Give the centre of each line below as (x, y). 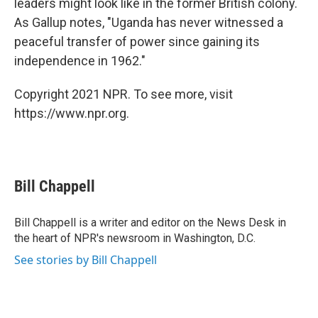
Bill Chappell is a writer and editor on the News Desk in (150, 223)
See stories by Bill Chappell (86, 260)
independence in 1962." (80, 61)
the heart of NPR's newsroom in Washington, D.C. (135, 238)
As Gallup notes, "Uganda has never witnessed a (149, 22)
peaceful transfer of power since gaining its (137, 42)
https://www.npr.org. (72, 113)
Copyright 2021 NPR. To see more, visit (124, 94)
